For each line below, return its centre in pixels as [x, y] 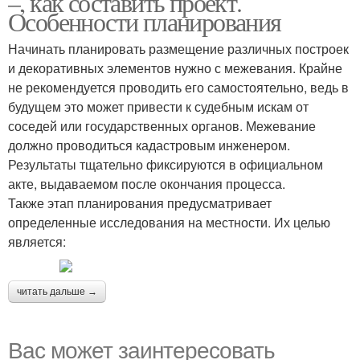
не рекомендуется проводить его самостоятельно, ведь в [178, 87]
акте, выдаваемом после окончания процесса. [147, 184]
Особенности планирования [145, 21]
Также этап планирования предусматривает [140, 203]
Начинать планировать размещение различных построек [178, 49]
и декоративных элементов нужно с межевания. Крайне [175, 68]
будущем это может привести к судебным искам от [158, 106]
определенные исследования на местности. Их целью [169, 222]
